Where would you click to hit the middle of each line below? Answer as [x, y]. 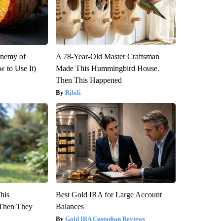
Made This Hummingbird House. [107, 69]
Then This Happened [89, 80]
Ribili [73, 93]
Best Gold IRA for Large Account [109, 195]
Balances [70, 207]
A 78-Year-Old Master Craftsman [107, 57]
